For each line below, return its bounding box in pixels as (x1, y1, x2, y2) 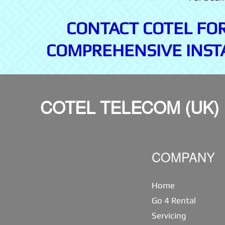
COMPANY (152, 153, 215, 166)
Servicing (152, 210, 186, 221)
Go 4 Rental (152, 195, 196, 206)
